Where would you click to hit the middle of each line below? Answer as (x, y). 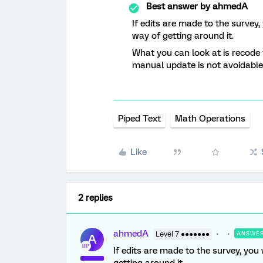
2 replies (95, 198)
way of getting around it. (183, 36)
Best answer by (178, 7)
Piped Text (139, 119)
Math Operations (210, 119)
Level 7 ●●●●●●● (183, 235)
